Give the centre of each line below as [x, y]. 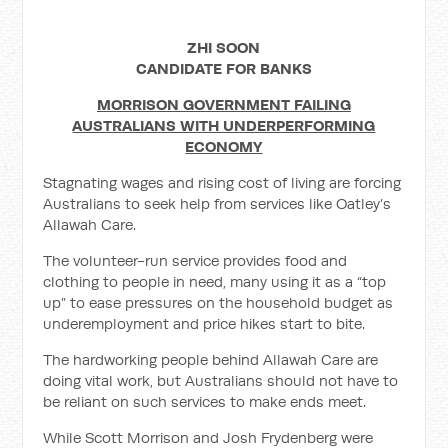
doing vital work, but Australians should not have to [221, 380]
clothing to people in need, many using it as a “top [215, 281]
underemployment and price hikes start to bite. [204, 323]
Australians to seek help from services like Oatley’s [217, 203]
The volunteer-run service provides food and [195, 260]
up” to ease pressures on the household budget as [218, 302]
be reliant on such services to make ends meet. [205, 401]
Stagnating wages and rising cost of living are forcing [222, 182]
